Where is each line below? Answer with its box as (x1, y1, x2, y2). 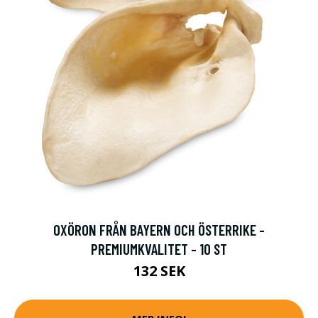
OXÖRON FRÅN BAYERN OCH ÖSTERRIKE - (53, 220, 265, 238)
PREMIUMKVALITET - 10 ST (91, 239, 227, 258)
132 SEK (133, 261, 185, 280)
